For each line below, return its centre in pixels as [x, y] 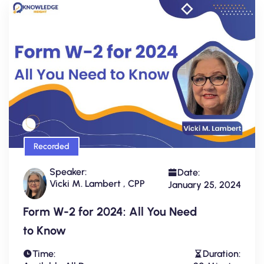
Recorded [52, 146]
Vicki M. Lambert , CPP [97, 183]
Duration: [222, 253]
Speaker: [68, 171]
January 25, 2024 [204, 184]
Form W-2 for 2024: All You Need [110, 211]
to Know [44, 230]
